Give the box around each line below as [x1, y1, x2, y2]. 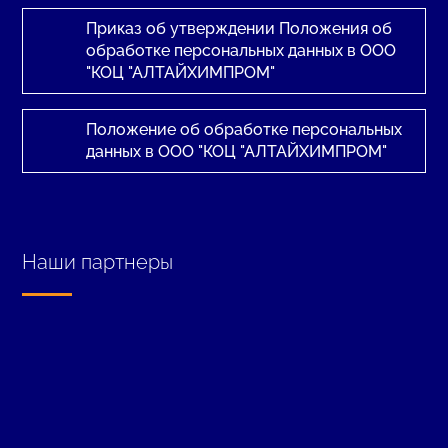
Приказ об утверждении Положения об [85, 18, 392, 38]
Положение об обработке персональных [85, 119, 402, 139]
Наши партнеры [22, 249, 174, 274]
